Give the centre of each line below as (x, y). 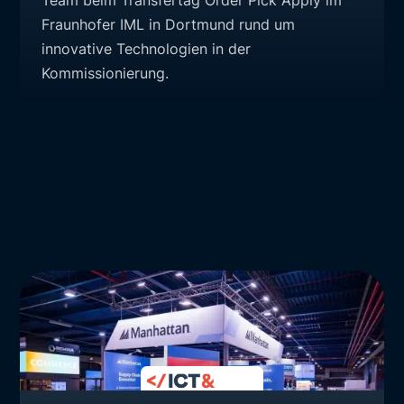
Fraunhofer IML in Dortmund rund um (169, 24)
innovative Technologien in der (147, 48)
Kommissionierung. (106, 73)
